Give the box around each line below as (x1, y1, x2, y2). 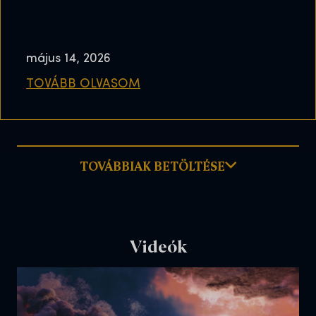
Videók (129, 233, 187, 257)
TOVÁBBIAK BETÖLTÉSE (80, 157, 225, 174)
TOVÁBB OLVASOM (26, 78, 140, 92)
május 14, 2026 (26, 52, 111, 66)
